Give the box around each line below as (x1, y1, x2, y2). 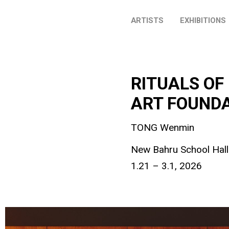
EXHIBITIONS (180, 16, 226, 25)
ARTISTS (131, 16, 164, 25)
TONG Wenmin (131, 122, 194, 133)
